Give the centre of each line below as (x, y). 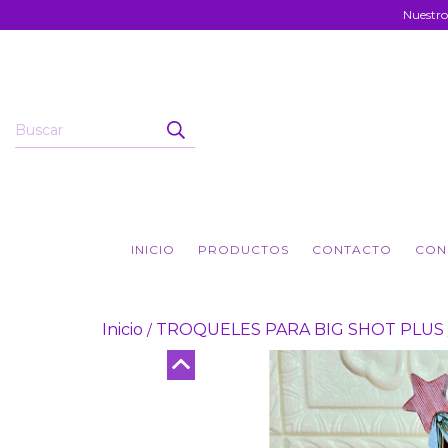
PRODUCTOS (243, 249)
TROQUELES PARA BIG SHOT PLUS (300, 329)
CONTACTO (351, 249)
